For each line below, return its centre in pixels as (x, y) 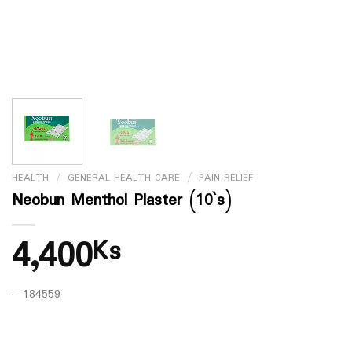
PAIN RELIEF (225, 178)
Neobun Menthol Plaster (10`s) (122, 200)
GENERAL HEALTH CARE (123, 178)
